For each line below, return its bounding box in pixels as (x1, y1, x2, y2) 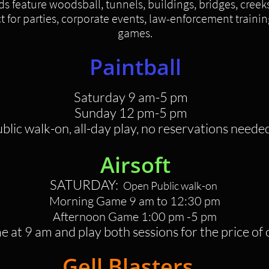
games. (118, 25, 153, 40)
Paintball (89, 52, 181, 82)
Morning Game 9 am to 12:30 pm (49, 193, 220, 208)
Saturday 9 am (74, 89, 156, 105)
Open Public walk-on (123, 179, 219, 192)
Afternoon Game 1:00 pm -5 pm (52, 209, 217, 224)
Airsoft (100, 150, 171, 180)
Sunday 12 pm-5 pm (74, 104, 187, 121)
